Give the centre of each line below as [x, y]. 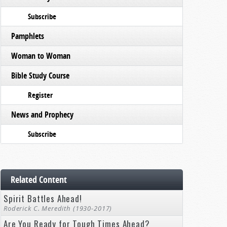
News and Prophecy [42, 115]
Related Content [39, 180]
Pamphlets [28, 36]
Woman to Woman [41, 56]
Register [40, 95]
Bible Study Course [40, 75]
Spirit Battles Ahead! [43, 198]
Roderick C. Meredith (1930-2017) [58, 208]
